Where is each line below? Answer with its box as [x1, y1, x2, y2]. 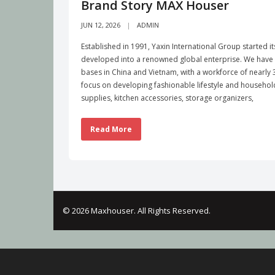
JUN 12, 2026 [81, 20, 120, 30]
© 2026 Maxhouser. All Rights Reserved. [63, 205, 211, 217]
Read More [90, 124, 132, 135]
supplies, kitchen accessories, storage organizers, [81, 93, 254, 104]
